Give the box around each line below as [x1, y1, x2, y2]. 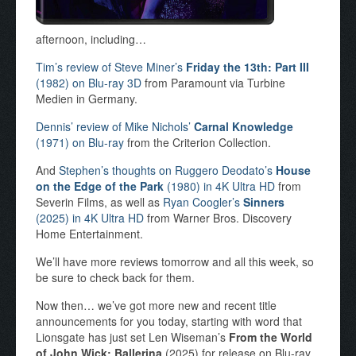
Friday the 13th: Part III [186, 59, 309, 75]
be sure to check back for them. [36, 269, 195, 285]
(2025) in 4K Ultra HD [36, 210, 144, 226]
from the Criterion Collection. [124, 134, 271, 150]
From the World [229, 329, 312, 345]
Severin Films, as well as [36, 194, 163, 210]
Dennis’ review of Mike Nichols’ [36, 118, 194, 134]
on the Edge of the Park [36, 178, 164, 194]
